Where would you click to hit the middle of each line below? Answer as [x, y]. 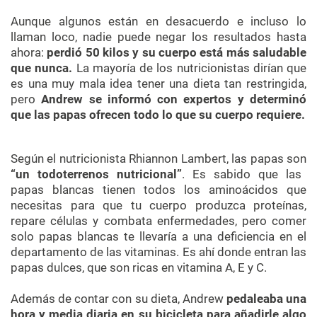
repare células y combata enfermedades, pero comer [158, 220]
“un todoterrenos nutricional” [96, 174]
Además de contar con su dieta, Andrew [119, 298]
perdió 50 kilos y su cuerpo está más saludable [177, 52]
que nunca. [44, 68]
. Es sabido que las [242, 174]
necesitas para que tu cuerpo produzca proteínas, [158, 205]
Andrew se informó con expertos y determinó [174, 99]
